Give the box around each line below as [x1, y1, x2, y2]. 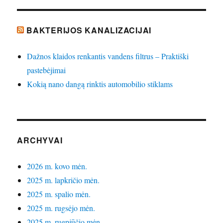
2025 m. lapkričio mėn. [27, 175, 100, 186]
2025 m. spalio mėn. [27, 189, 91, 200]
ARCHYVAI [17, 134, 63, 146]
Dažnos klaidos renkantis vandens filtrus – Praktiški [27, 51, 189, 62]
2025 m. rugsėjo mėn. [27, 203, 96, 214]
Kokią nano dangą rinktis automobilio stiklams [27, 79, 173, 90]
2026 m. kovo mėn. [27, 161, 88, 172]
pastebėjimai [27, 65, 66, 76]
